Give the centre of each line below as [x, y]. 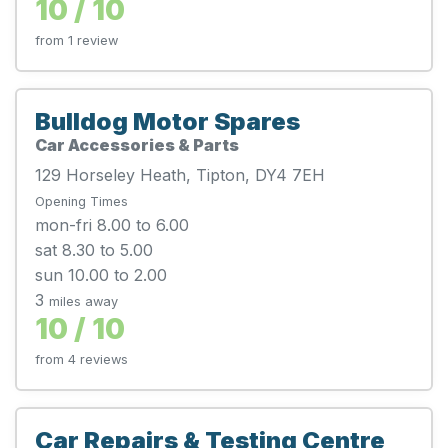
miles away [83, 301]
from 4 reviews [81, 359]
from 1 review [76, 40]
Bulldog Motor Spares [167, 121]
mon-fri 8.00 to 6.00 [112, 224]
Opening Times [81, 201]
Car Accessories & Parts [137, 144]
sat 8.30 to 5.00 [94, 249]
